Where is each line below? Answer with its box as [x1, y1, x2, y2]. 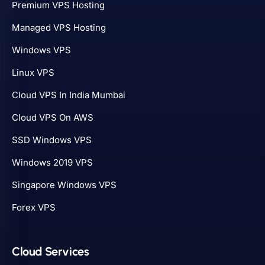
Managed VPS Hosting [12, 21, 106, 33]
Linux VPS [12, 66, 54, 78]
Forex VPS [12, 201, 56, 213]
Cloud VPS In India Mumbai [12, 89, 125, 101]
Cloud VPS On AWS [12, 111, 93, 123]
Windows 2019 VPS [12, 156, 93, 168]
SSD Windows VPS [12, 134, 92, 146]
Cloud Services [12, 244, 89, 258]
